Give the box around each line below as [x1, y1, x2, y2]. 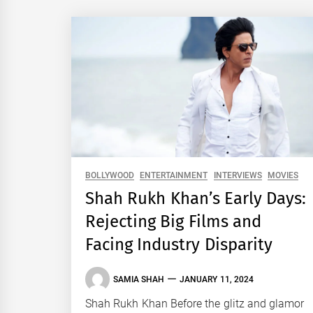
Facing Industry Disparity [85, 235, 272, 255]
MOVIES [267, 170, 298, 181]
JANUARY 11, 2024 [180, 274, 254, 284]
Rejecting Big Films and [85, 212, 261, 232]
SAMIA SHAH [113, 274, 165, 284]
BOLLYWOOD [85, 170, 134, 181]
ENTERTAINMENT [140, 170, 208, 181]
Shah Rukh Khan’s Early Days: [85, 189, 307, 209]
